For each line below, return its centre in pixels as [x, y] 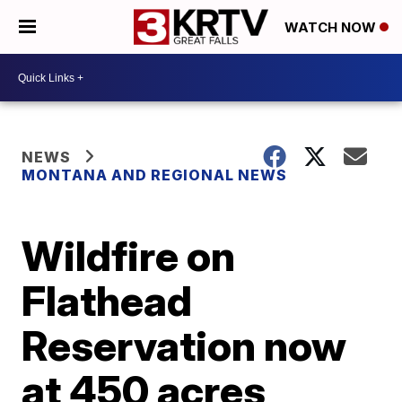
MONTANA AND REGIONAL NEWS [155, 175]
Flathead [107, 301]
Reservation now [184, 345]
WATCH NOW [332, 28]
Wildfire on [129, 256]
